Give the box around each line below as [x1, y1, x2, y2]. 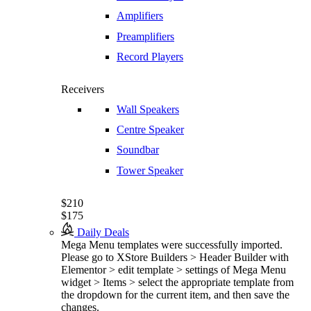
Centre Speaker [117, 124, 184, 136]
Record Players [117, 50, 183, 62]
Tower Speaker [117, 164, 183, 176]
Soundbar [117, 144, 159, 156]
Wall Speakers [117, 103, 179, 116]
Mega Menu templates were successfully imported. [61, 238, 283, 251]
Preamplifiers [117, 30, 174, 42]
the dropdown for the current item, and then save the [61, 288, 289, 301]
